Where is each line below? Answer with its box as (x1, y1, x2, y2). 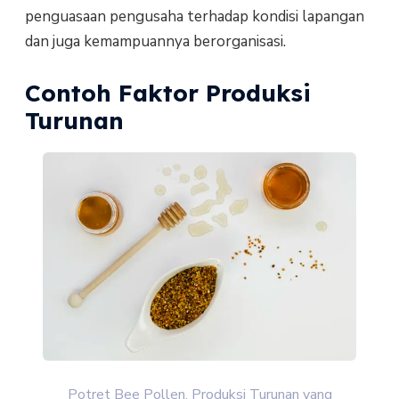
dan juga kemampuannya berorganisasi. (24, 30, 286, 52)
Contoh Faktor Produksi (24, 78, 311, 109)
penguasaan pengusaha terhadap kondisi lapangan (24, 5, 364, 27)
